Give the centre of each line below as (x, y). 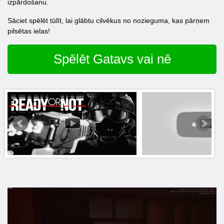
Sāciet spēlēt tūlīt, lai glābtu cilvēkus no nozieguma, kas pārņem (108, 20)
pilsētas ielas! (29, 31)
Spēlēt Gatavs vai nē (112, 59)
